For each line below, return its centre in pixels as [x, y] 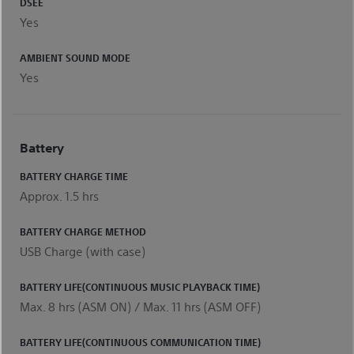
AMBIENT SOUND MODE [75, 57]
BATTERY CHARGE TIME [74, 176]
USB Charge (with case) [83, 250]
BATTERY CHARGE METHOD [83, 231]
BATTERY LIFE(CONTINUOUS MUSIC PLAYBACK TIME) [140, 286]
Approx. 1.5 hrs [59, 195]
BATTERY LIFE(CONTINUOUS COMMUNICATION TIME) [140, 342]
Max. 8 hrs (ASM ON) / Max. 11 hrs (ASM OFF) [140, 306]
